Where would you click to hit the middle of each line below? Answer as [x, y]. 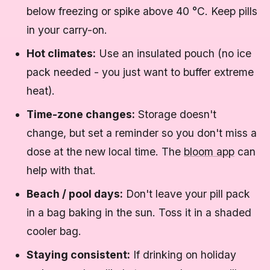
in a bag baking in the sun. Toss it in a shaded [139, 212]
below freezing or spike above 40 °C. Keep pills [142, 11]
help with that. [61, 170]
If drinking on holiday [183, 255]
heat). [41, 91]
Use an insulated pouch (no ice [174, 53]
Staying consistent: [78, 255]
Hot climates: [61, 53]
